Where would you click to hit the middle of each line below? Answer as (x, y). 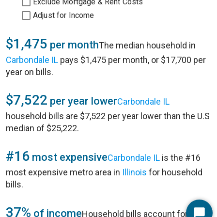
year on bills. (30, 72)
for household (175, 172)
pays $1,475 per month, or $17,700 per (132, 60)
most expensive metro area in (64, 172)
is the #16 (180, 158)
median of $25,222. (42, 128)
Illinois (134, 172)
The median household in (147, 45)
